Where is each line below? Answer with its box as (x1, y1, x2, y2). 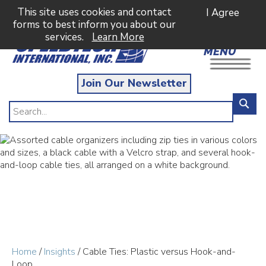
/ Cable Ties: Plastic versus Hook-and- (75, 245, 236, 258)
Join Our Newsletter (81, 76, 187, 90)
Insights (44, 245, 75, 258)
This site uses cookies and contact (17, 5, 172, 19)
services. (45, 30, 86, 44)
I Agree (206, 6, 239, 20)
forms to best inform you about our (13, 18, 176, 31)
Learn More (91, 30, 144, 44)
